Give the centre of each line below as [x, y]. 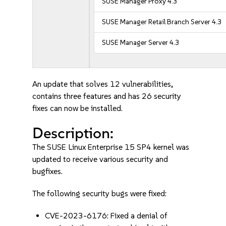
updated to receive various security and [100, 159]
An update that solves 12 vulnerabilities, [103, 84]
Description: [73, 133]
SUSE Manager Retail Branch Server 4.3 [162, 22]
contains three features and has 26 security [107, 96]
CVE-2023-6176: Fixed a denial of [106, 216]
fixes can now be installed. [78, 108]
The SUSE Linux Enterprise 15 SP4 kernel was [111, 147]
